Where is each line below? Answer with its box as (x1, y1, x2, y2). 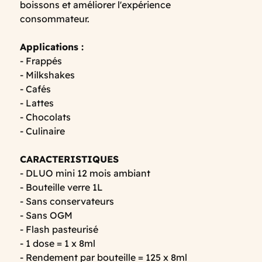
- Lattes (20, 97, 54, 109)
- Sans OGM (20, 209, 73, 222)
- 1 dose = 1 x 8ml (20, 237, 95, 250)
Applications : (20, 41, 84, 53)
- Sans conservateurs (20, 195, 114, 208)
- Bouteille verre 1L (20, 181, 103, 194)
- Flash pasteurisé (20, 223, 98, 236)
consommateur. (20, 13, 89, 25)
